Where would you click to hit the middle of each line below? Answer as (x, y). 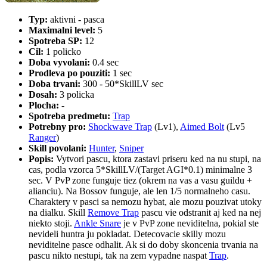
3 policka (76, 95)
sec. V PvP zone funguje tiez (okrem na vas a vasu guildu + (140, 181)
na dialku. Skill (58, 213)
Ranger (42, 138)
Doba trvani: (55, 84)
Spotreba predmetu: (69, 116)
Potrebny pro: (57, 127)
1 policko (62, 52)
